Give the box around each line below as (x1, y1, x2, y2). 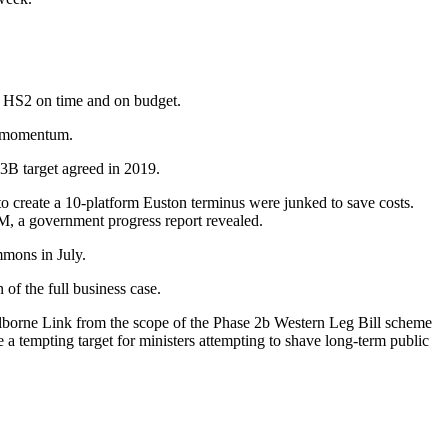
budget (134, 91, 177, 109)
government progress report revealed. (29, 211, 263, 229)
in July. (37, 245, 86, 263)
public (390, 331, 429, 349)
